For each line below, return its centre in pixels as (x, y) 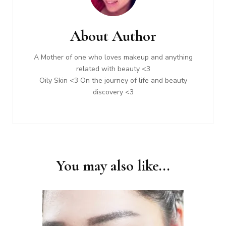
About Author (113, 36)
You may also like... (113, 166)
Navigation (43, 14)
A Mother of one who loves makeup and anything (113, 58)
